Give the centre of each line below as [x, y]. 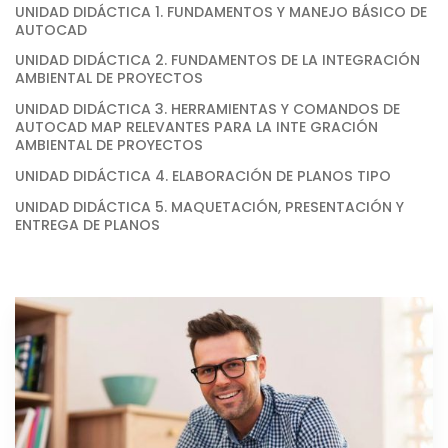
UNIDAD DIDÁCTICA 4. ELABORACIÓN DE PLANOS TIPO [203, 175]
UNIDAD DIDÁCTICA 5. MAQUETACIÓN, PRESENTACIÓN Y [209, 206]
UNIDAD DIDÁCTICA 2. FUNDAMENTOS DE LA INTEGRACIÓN [217, 60]
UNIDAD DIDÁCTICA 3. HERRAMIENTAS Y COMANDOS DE [207, 109]
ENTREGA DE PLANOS [87, 224]
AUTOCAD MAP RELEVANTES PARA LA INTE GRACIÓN [196, 127]
